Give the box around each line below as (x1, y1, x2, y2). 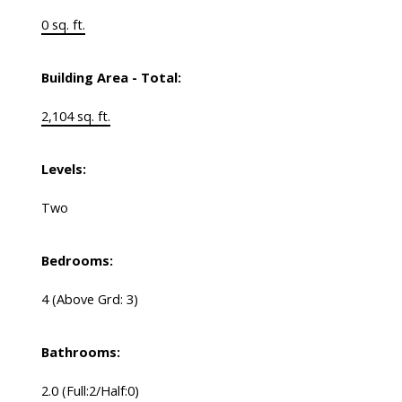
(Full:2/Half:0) (61, 381, 139, 400)
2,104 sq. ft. (40, 107, 110, 126)
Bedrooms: (40, 251, 113, 270)
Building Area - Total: (40, 68, 181, 87)
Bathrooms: (40, 343, 120, 362)
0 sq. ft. (40, 15, 85, 34)
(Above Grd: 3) (51, 290, 138, 309)
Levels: (40, 160, 86, 179)
